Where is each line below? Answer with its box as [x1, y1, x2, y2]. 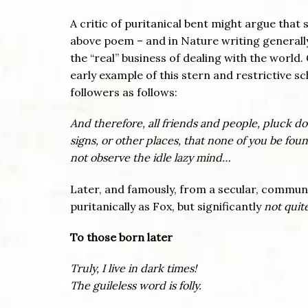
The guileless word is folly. [70, 278, 201, 292]
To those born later [70, 230, 175, 244]
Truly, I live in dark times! [70, 261, 197, 275]
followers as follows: [70, 85, 177, 100]
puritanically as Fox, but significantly [70, 199, 264, 213]
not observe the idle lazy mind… [70, 151, 231, 165]
